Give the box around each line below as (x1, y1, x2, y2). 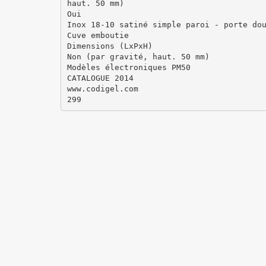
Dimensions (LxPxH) (66, 41, 153, 50)
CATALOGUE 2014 (66, 73, 134, 83)
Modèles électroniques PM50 (66, 62, 191, 72)
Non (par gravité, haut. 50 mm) (66, 52, 210, 61)
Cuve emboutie (66, 30, 129, 40)
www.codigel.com (66, 84, 138, 93)
